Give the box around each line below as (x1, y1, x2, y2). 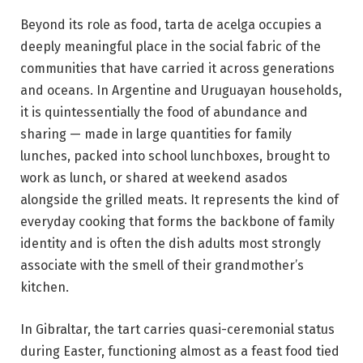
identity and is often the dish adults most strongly (20, 236, 321, 252)
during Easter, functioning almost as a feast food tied (20, 344, 340, 360)
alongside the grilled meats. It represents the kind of (20, 192, 339, 208)
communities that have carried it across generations (20, 61, 335, 77)
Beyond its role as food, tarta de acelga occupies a (20, 17, 322, 33)
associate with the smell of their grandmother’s (20, 258, 304, 274)
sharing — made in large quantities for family (20, 126, 292, 143)
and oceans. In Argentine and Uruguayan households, (20, 83, 342, 99)
